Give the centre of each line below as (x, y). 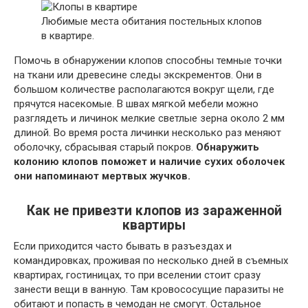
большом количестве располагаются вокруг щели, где (144, 90)
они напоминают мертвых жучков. (102, 176)
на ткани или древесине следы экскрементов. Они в (138, 75)
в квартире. (68, 36)
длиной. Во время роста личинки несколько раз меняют (147, 133)
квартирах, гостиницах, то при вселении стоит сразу (137, 275)
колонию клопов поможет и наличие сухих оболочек (149, 162)
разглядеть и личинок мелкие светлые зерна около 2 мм (149, 119)
